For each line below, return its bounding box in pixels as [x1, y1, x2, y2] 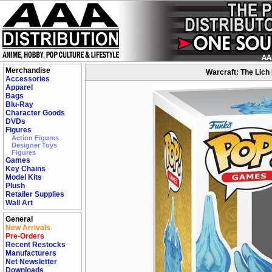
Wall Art [5, 199, 33, 207]
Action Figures [12, 134, 59, 141]
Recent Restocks [5, 240, 66, 249]
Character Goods [5, 109, 65, 117]
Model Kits [5, 173, 42, 182]
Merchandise [5, 66, 50, 75]
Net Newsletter [5, 257, 57, 266]
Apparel [5, 83, 33, 92]
